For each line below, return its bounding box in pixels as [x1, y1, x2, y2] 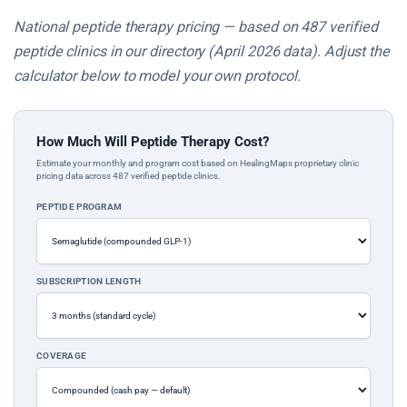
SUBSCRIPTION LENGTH [36, 276, 142, 286]
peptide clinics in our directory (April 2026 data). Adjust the [14, 43, 390, 60]
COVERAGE [36, 351, 87, 361]
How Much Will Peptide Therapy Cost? [36, 134, 269, 150]
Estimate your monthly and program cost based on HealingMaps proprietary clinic [36, 158, 359, 168]
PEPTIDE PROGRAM [36, 202, 123, 212]
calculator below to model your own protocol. [14, 67, 301, 84]
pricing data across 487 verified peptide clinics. [36, 171, 221, 181]
